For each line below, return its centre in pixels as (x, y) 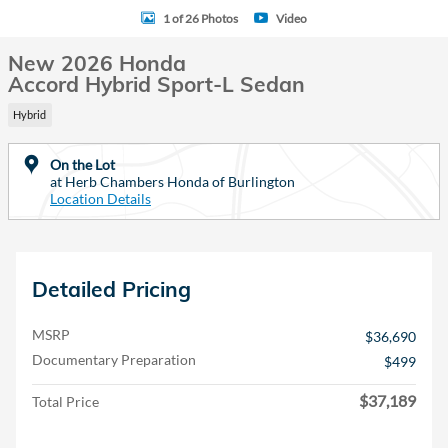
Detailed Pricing (111, 288)
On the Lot (82, 164)
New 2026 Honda (97, 63)
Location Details (100, 198)
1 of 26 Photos (200, 18)
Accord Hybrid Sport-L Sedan (156, 84)
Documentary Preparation (114, 359)
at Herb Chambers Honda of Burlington (172, 181)
